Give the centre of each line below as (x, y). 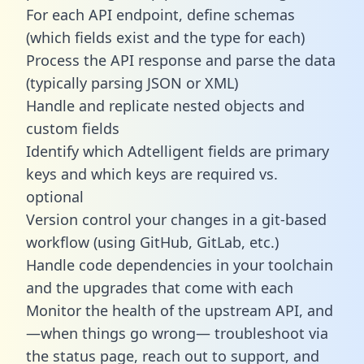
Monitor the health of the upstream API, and (180, 310)
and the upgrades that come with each (160, 287)
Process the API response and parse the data (181, 60)
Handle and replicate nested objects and (165, 105)
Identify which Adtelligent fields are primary (178, 151)
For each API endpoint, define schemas (160, 14)
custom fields (73, 128)
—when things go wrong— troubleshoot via (177, 333)
